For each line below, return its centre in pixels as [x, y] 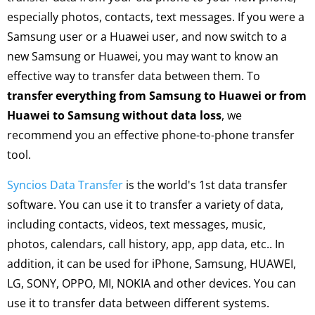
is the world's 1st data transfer [205, 185]
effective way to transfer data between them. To [134, 76]
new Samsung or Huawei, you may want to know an [143, 56]
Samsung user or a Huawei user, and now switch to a [147, 37]
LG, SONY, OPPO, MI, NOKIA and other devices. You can [152, 283]
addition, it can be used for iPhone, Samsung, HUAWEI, [152, 264]
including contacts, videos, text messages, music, [136, 224]
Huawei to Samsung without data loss [114, 115]
